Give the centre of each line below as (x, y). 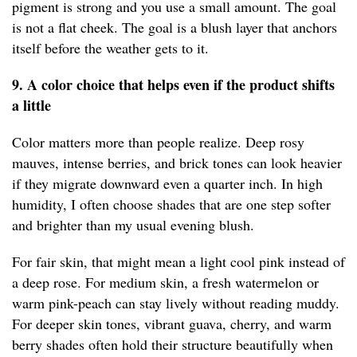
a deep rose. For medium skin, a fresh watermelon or (165, 282)
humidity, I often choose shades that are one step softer (171, 204)
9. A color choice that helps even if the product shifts (173, 85)
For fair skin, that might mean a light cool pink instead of (178, 262)
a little (31, 106)
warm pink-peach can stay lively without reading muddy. (176, 303)
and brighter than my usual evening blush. (133, 225)
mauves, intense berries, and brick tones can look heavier (177, 163)
